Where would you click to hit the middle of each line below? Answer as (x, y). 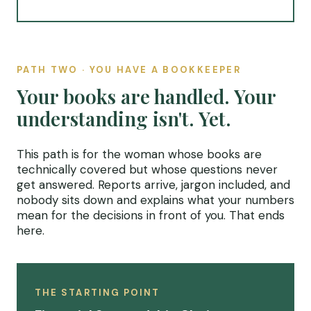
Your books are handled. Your (146, 96)
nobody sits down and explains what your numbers (155, 200)
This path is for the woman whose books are (139, 154)
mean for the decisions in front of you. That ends (151, 215)
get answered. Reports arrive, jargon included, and (153, 185)
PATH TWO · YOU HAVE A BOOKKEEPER (129, 70)
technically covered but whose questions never (147, 169)
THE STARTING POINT (98, 293)
